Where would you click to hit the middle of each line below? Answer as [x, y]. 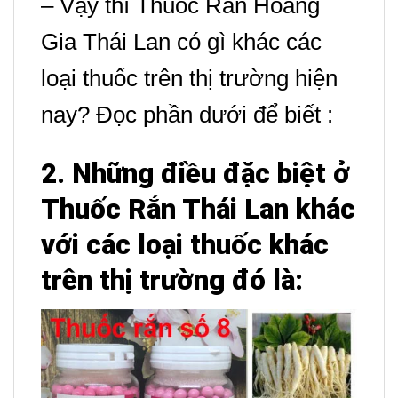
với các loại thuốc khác [185, 245]
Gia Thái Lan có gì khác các [181, 42]
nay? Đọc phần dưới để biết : [187, 115]
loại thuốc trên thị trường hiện [189, 79]
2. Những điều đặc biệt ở [195, 174]
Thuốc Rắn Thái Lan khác [198, 210]
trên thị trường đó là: [175, 281]
